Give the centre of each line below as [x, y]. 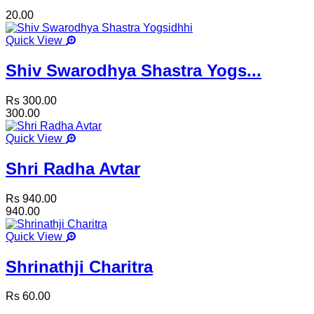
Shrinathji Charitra [79, 266]
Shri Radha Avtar [73, 168]
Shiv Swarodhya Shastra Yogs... [134, 70]
